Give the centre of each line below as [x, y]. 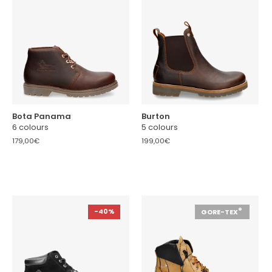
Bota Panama [42, 116]
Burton [156, 116]
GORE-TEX [220, 212]
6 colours [30, 127]
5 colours [160, 127]
